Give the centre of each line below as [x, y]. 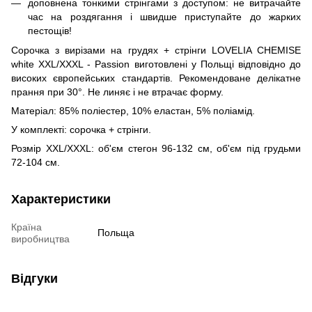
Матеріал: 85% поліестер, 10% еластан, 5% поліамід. [133, 111]
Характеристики [61, 200]
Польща [116, 233]
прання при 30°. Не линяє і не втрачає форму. [117, 92]
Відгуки [34, 279]
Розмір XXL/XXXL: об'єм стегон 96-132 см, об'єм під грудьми [156, 149]
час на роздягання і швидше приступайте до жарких [164, 16]
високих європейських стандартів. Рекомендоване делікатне [156, 78]
